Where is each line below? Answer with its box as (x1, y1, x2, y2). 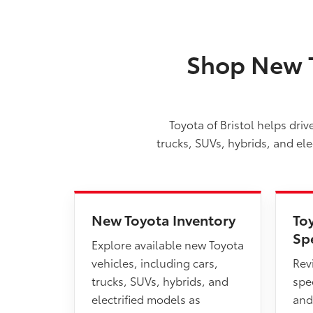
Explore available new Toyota (92, 236, 244, 252)
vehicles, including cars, (92, 254, 218, 270)
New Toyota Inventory (92, 210, 235, 229)
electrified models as (92, 291, 201, 307)
